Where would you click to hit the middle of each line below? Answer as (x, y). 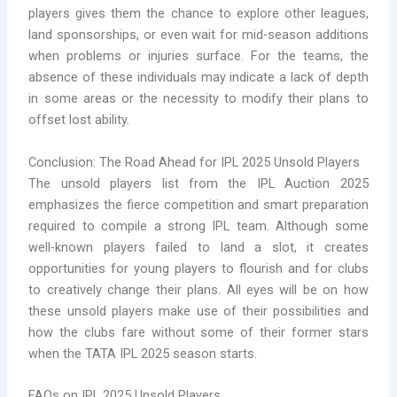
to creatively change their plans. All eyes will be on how (198, 289)
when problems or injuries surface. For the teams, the (198, 56)
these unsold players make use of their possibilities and (198, 311)
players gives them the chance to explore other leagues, (198, 14)
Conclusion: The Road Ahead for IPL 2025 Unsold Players (195, 162)
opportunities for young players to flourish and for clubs (198, 268)
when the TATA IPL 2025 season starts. (143, 353)
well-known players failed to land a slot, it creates (198, 247)
